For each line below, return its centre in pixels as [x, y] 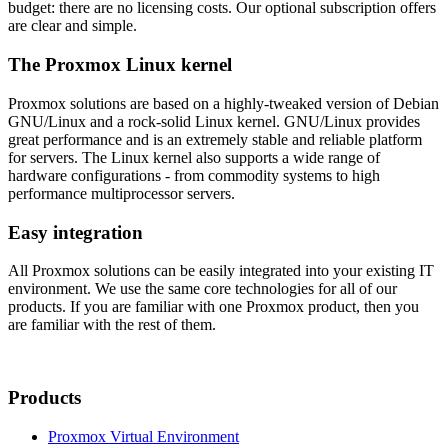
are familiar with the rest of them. [112, 325]
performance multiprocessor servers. [121, 193]
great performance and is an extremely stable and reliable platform [215, 139]
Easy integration [75, 232]
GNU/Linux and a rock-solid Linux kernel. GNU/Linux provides [214, 121]
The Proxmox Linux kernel [120, 65]
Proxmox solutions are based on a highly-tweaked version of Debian [223, 103]
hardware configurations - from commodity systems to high [194, 175]
